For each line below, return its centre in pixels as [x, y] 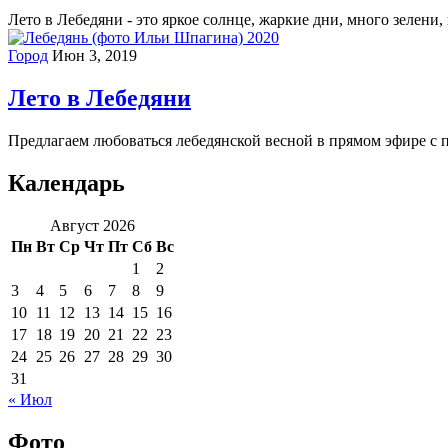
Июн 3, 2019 [94, 56]
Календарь [66, 182]
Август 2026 [92, 225]
